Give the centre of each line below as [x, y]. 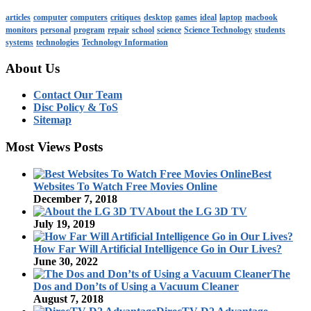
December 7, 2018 [75, 199]
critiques [126, 17]
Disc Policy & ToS [76, 108]
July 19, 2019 [64, 224]
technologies [58, 42]
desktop [158, 17]
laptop [231, 17]
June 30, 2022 [66, 261]
